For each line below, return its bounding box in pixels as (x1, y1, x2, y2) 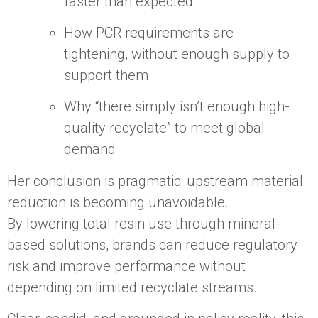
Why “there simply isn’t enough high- (64, 98, 290, 116)
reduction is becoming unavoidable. (7, 193, 232, 211)
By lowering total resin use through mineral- (7, 214, 280, 232)
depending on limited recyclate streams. (7, 278, 261, 296)
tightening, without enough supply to (64, 45, 290, 63)
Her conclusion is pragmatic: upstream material (7, 172, 303, 190)
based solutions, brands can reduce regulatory (7, 236, 297, 253)
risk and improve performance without (7, 257, 246, 275)
